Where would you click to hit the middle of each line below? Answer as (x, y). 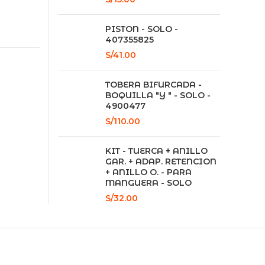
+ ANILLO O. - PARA (148, 172)
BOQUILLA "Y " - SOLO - (158, 95)
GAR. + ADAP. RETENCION (161, 161)
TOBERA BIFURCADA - (153, 85)
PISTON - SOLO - (141, 29)
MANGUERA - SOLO (148, 183)
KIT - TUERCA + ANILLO (156, 151)
